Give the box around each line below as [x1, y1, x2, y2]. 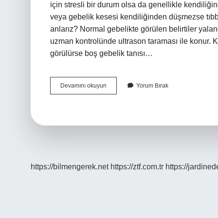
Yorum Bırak [136, 82, 168, 89]
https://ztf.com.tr [110, 163, 163, 171]
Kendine [106, 108, 128, 115]
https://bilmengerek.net [31, 163, 109, 171]
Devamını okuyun [60, 82, 107, 89]
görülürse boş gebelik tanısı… [50, 49, 153, 57]
